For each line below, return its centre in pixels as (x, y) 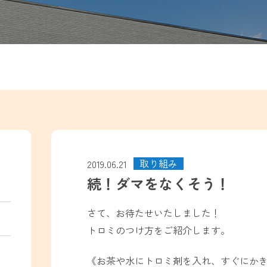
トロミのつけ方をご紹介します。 (159, 230)
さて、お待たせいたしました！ (154, 213)
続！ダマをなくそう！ (159, 184)
